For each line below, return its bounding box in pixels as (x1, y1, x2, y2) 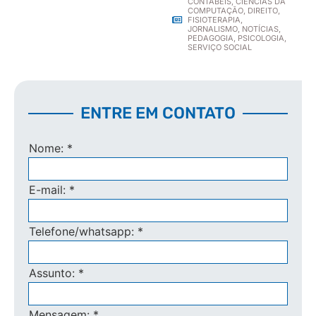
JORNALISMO (188, 24, 238, 35)
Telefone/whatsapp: (29, 224, 138, 239)
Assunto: (29, 266, 78, 281)
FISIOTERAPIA (188, 15, 241, 25)
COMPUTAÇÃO (188, 6, 243, 16)
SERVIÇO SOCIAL (188, 42, 252, 53)
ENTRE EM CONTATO (80, 103, 236, 123)
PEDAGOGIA (188, 33, 233, 44)
